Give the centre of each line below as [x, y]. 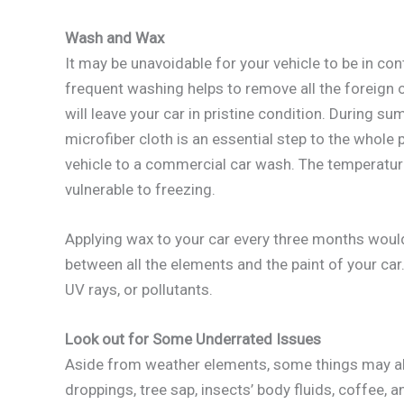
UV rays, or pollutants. [139, 290]
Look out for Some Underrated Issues [193, 340]
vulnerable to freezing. [140, 190]
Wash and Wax [116, 38]
